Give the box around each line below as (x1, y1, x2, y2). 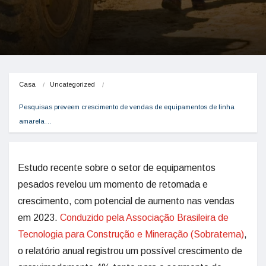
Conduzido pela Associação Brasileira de (60, 213, 229, 223)
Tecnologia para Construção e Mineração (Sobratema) (18, 229, 244, 239)
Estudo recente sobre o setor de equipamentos (18, 163, 216, 173)
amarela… (19, 118, 52, 125)
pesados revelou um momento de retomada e (18, 179, 208, 189)
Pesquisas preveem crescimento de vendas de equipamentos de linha (19, 103, 235, 110)
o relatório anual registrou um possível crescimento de (18, 246, 242, 256)
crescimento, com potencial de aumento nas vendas (18, 196, 235, 206)
